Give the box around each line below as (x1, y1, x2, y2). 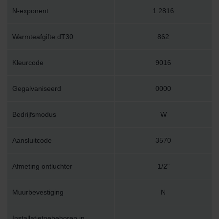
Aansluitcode (12, 136, 52, 145)
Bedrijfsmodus (12, 110, 56, 119)
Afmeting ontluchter (12, 162, 72, 171)
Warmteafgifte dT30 (12, 33, 73, 41)
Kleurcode (12, 59, 44, 67)
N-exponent (12, 7, 48, 15)
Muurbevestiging (12, 188, 64, 197)
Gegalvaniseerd (12, 85, 61, 93)
